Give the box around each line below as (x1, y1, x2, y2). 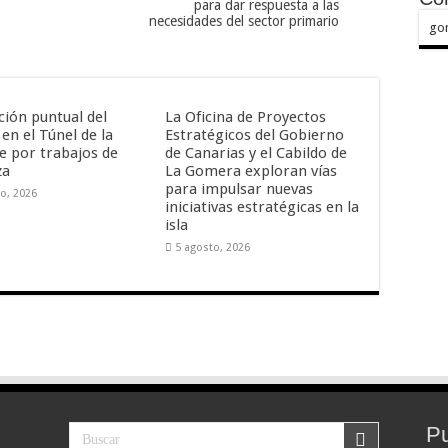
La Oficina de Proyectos (164, 107, 326, 126)
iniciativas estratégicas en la (164, 197, 359, 216)
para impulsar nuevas (164, 179, 313, 198)
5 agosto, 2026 (174, 240, 250, 254)
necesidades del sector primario (149, 12, 339, 29)
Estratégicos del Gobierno (164, 125, 344, 144)
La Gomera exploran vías (164, 161, 337, 180)
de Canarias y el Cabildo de (164, 143, 347, 162)
